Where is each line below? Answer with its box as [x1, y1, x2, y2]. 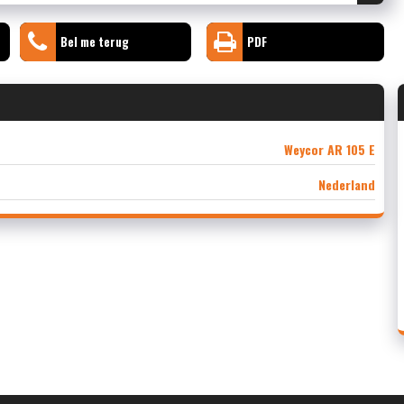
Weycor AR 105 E [283, 139, 375, 159]
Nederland [317, 174, 375, 194]
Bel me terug [60, 32, 129, 50]
